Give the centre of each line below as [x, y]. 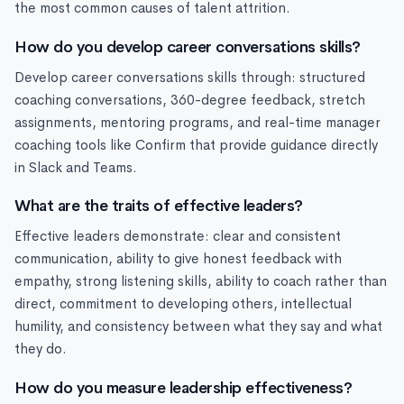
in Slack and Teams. [76, 167]
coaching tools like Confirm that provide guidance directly [196, 145]
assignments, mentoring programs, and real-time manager [197, 122]
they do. [41, 349]
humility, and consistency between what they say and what [198, 327]
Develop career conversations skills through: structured [190, 77]
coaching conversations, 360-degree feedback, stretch [190, 100]
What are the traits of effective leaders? [159, 206]
